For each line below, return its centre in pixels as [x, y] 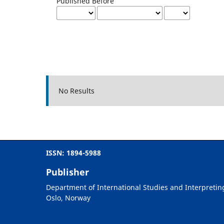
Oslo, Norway [68, 197]
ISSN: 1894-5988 [73, 152]
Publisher [67, 172]
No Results [76, 90]
